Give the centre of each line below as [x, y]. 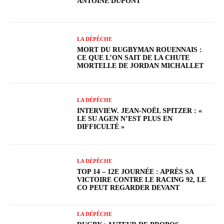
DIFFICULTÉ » [101, 126]
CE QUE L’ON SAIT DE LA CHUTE [133, 57]
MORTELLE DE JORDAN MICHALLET [140, 65]
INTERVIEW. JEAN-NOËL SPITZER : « [141, 110]
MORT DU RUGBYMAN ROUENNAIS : [140, 49]
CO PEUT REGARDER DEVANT [128, 187]
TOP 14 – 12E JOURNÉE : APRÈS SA [136, 171]
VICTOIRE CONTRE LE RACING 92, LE [142, 179]
